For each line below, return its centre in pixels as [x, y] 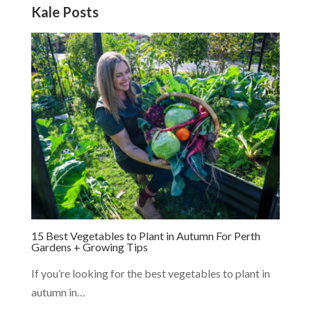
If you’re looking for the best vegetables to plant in [150, 273]
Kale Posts [65, 12]
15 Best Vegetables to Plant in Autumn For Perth [145, 235]
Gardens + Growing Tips [89, 246]
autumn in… [58, 292]
